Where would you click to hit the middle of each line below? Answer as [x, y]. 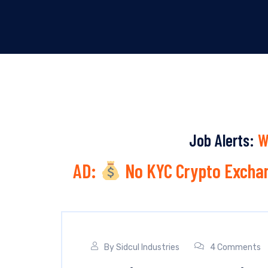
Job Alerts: [223, 140]
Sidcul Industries [148, 247]
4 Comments [235, 247]
